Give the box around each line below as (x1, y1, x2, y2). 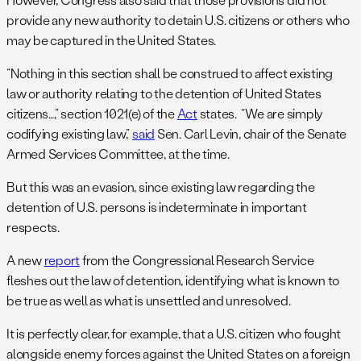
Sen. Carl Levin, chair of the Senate (155, 125, 347, 143)
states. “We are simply (197, 105, 324, 122)
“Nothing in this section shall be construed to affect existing (6, 64, 334, 82)
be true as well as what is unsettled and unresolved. (6, 292, 291, 309)
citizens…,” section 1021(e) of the (6, 105, 177, 122)
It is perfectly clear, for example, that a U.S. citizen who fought (6, 325, 342, 342)
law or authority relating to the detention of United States (6, 85, 322, 102)
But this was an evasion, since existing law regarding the (6, 178, 315, 196)
